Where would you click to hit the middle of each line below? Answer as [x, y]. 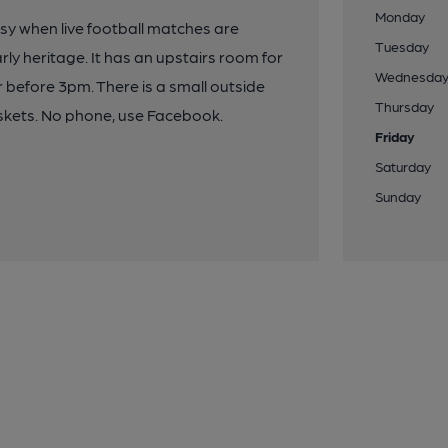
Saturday [403, 166]
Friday [395, 136]
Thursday [405, 106]
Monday [400, 16]
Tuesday [402, 46]
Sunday [398, 196]
